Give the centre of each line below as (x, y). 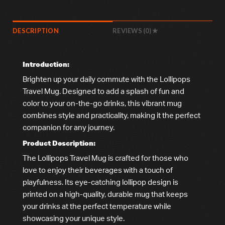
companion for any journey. (69, 128)
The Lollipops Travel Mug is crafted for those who (105, 158)
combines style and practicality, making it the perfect (111, 116)
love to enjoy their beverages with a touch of (98, 170)
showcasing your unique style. (74, 218)
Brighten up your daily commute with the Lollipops (106, 79)
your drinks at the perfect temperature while (97, 206)
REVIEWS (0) (133, 31)
